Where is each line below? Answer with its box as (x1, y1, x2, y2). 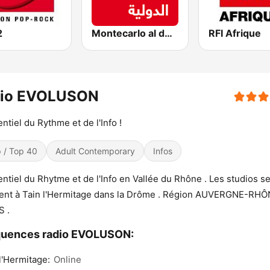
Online (54, 254, 81, 266)
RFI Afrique (208, 27, 261, 40)
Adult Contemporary (55, 146, 135, 157)
